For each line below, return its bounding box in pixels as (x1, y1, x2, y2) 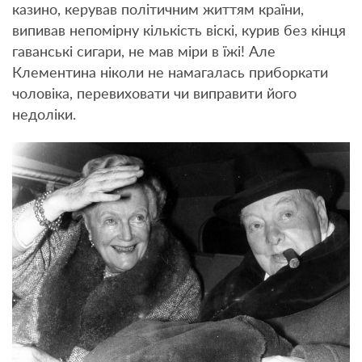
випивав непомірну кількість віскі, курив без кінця (12, 24, 346, 40)
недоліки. (12, 108, 76, 124)
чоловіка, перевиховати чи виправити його (12, 87, 297, 103)
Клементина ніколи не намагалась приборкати (12, 66, 328, 82)
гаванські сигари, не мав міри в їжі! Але (12, 45, 276, 61)
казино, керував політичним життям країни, (12, 3, 304, 19)
